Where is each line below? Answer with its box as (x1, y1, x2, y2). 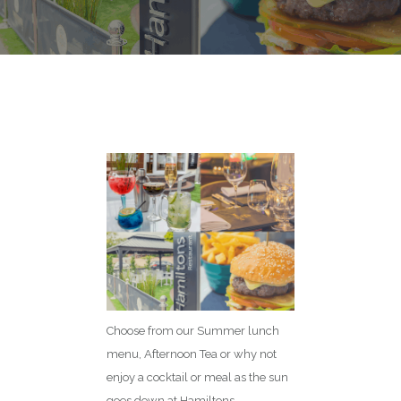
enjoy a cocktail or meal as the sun (107, 371, 288, 385)
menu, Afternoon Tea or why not (107, 347, 277, 362)
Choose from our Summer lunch (107, 324, 279, 338)
